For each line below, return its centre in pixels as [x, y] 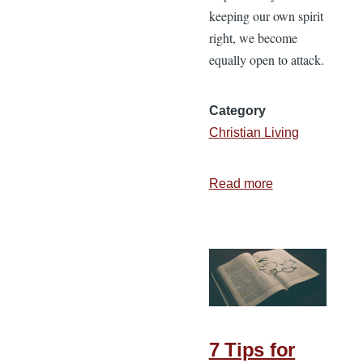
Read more [241, 184]
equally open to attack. [266, 60]
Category [237, 111]
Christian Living [254, 133]
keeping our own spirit [266, 16]
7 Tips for [252, 349]
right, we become [253, 38]
